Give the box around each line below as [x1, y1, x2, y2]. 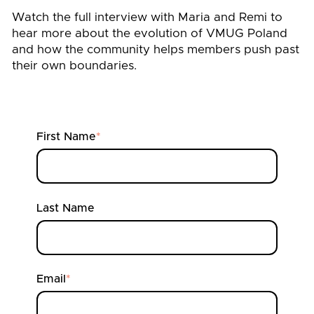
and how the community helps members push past [12, 43, 299, 56]
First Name [36, 130, 96, 142]
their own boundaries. [12, 60, 137, 72]
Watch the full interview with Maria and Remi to [12, 11, 282, 24]
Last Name [36, 202, 95, 214]
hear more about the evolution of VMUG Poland [12, 27, 287, 40]
